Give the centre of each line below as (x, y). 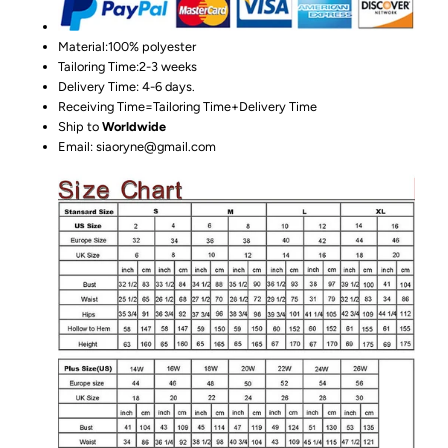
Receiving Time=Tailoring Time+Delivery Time (188, 106)
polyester (171, 46)
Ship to (80, 126)
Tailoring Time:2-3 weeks (129, 66)
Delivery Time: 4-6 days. (127, 86)
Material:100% (100, 46)
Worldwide (134, 126)
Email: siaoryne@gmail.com (137, 146)
